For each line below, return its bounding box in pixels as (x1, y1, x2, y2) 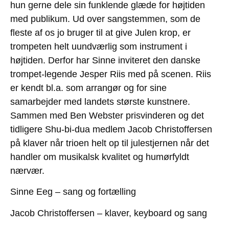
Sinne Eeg (10, 187, 53, 197)
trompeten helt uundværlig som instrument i (10, 41, 187, 52)
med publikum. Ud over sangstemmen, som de (10, 14, 200, 25)
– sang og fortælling (53, 187, 136, 197)
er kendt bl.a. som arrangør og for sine (10, 83, 167, 94)
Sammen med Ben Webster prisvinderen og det (10, 110, 204, 121)
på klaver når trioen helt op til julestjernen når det (10, 138, 209, 149)
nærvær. (10, 166, 44, 176)
